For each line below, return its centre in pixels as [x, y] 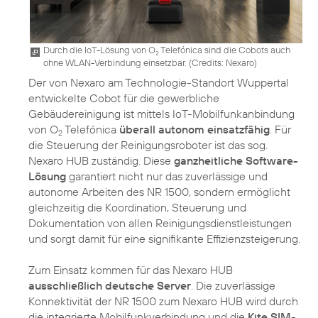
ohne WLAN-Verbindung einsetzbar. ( [117, 63]
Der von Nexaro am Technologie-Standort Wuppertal [159, 83]
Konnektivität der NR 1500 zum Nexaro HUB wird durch [163, 301]
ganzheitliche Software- [236, 161]
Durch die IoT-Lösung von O [99, 50]
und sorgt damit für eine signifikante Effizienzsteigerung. [164, 239]
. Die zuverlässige [233, 286]
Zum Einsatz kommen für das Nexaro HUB [131, 270]
